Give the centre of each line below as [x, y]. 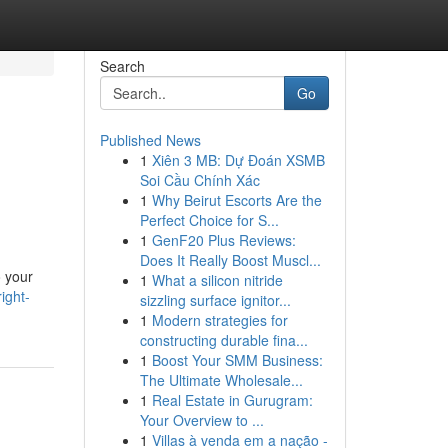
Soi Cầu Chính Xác [199, 180]
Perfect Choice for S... [209, 220]
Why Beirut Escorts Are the [236, 200]
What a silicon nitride [217, 280]
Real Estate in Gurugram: [232, 400]
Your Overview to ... [201, 420]
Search [122, 66]
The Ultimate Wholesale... [221, 380]
